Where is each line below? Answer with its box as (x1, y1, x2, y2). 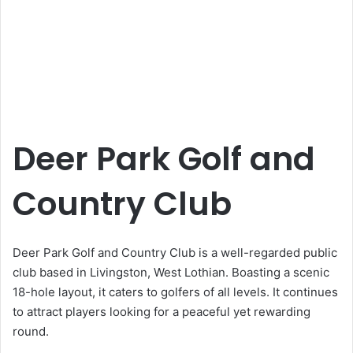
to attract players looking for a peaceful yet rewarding (13, 303, 310, 319)
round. (13, 323, 49, 339)
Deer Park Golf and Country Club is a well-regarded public (13, 244, 337, 260)
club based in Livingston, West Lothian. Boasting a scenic (13, 264, 329, 280)
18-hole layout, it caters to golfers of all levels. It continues (13, 284, 338, 299)
